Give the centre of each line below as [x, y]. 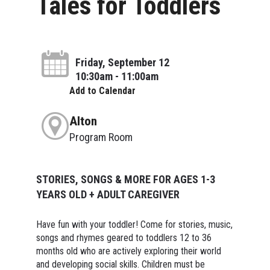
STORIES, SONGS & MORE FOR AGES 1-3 [125, 179]
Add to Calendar [102, 90]
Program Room [101, 137]
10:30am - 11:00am [117, 76]
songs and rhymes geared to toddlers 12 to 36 [124, 237]
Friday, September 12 [122, 62]
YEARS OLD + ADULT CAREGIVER [108, 194]
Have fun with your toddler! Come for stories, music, [134, 224]
